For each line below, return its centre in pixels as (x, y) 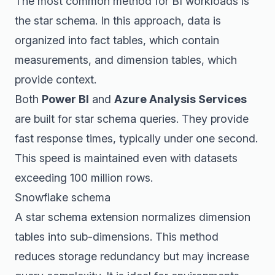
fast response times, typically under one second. (136, 138)
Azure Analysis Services (180, 99)
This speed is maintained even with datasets (126, 158)
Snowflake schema (63, 197)
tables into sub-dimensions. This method (117, 237)
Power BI (65, 99)
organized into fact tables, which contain (117, 40)
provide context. (56, 79)
